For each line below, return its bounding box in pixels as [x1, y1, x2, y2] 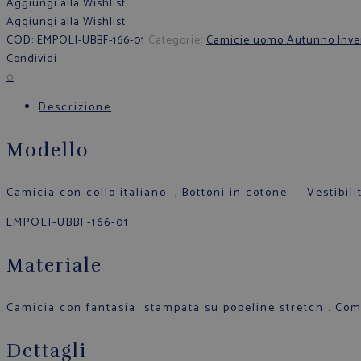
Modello [6, 138, 89, 162]
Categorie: [148, 31, 206, 50]
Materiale [6, 254, 102, 278]
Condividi [6, 49, 57, 68]
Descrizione [39, 98, 111, 117]
